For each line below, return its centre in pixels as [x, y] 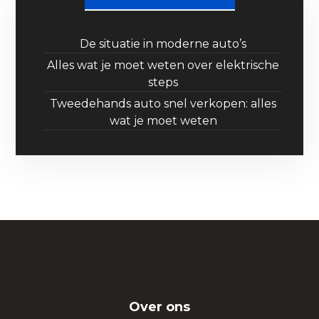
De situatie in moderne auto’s [163, 44]
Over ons [159, 307]
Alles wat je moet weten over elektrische [163, 66]
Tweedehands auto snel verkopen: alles [163, 104]
